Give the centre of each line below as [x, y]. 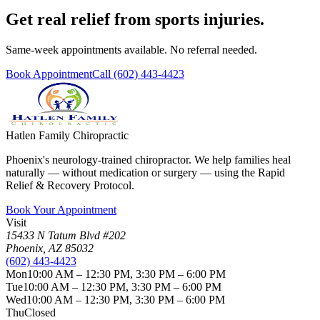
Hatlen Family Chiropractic [67, 136]
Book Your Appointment [61, 210]
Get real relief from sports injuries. [135, 20]
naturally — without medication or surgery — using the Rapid [145, 173]
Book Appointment [49, 74]
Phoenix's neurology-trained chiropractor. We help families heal [148, 160]
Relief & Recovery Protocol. [70, 186]
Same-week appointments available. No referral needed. [131, 50]
